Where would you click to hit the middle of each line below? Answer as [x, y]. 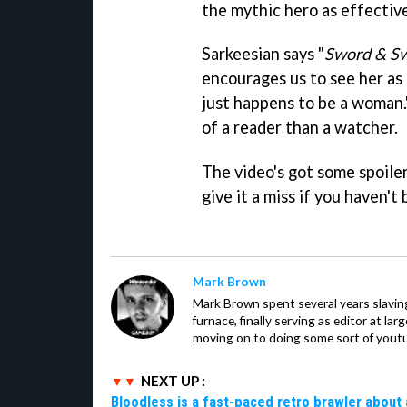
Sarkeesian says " [263, 54]
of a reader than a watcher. [300, 128]
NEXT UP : [173, 381]
